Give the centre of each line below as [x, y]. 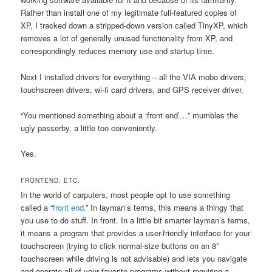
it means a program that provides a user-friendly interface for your [136, 233]
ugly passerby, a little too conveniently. [89, 127]
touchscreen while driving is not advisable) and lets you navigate [134, 258]
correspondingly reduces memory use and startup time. [118, 51]
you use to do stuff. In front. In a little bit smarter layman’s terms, [136, 220]
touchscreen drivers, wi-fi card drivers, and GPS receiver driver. [132, 89]
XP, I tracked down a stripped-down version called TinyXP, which [134, 25]
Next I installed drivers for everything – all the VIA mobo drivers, [134, 76]
